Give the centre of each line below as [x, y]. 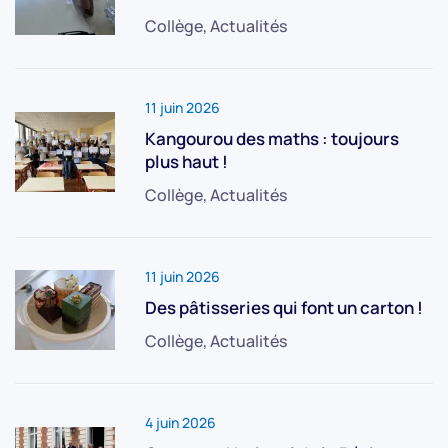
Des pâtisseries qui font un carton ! [284, 307]
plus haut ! [186, 161]
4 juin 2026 [180, 422]
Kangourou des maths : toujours [272, 138]
